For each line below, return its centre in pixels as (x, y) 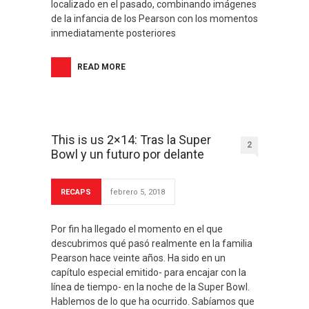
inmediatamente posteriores (113, 33)
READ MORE (101, 67)
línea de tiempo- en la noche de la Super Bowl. (150, 287)
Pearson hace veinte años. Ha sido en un (138, 258)
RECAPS (76, 192)
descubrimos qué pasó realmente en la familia (152, 243)
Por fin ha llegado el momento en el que (137, 229)
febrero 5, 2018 (138, 192)
